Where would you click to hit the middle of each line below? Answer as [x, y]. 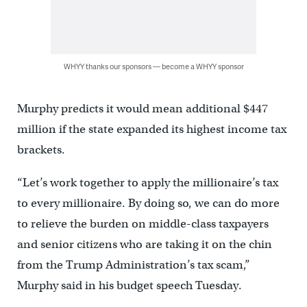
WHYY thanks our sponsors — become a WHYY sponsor [153, 66]
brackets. [41, 150]
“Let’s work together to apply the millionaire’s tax [147, 183]
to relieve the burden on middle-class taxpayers [143, 224]
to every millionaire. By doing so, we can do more [148, 204]
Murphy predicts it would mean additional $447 [142, 109]
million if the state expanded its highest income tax [151, 130]
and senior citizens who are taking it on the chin [144, 245]
